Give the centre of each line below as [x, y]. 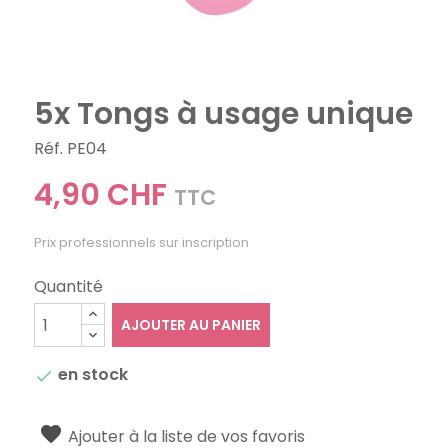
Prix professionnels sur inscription [142, 243]
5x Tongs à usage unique [224, 114]
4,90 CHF [101, 195]
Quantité [69, 287]
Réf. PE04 [71, 149]
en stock [91, 375]
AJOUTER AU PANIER [190, 325]
